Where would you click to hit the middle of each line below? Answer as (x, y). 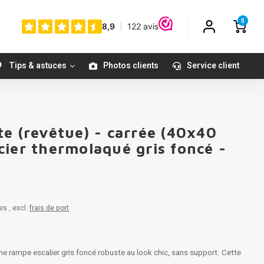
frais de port (49, 208)
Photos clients (131, 66)
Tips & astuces (38, 66)
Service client (213, 66)
